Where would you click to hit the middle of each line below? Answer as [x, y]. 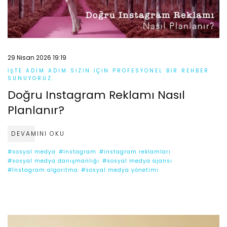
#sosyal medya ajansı [137, 161]
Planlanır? [36, 110]
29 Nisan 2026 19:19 [37, 58]
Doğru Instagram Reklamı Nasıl [96, 95]
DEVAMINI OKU [38, 133]
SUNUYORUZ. [31, 78]
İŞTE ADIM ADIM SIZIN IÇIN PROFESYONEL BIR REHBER [108, 70]
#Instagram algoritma [43, 170]
